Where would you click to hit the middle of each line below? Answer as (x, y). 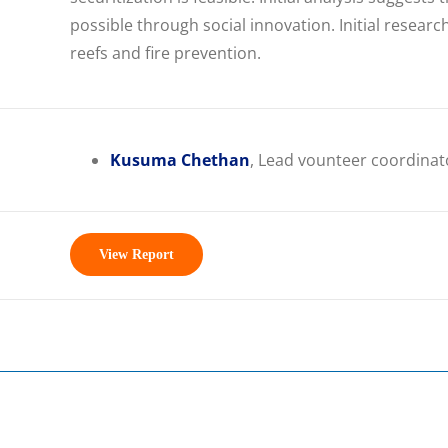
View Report (136, 254)
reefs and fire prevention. (165, 53)
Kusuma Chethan (180, 160)
